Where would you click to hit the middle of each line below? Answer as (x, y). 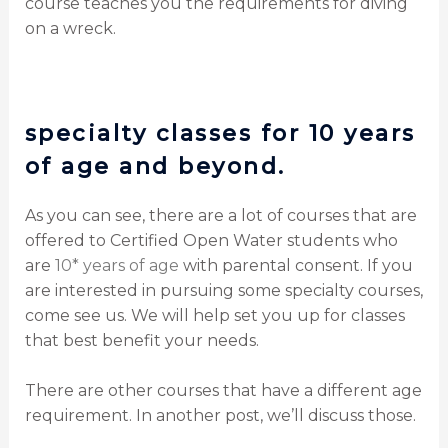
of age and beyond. (155, 166)
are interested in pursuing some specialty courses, (223, 290)
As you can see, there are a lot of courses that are (220, 215)
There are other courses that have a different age (223, 391)
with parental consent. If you (295, 265)
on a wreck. (70, 28)
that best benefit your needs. (141, 340)
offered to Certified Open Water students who (211, 240)
